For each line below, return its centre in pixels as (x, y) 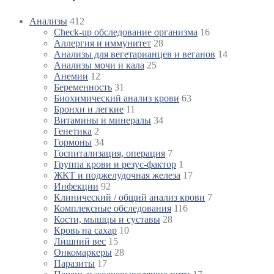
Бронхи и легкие (89, 109)
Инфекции (76, 186)
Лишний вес (80, 241)
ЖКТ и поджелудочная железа (117, 175)
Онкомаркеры (83, 252)
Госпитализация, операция (109, 153)
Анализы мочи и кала (99, 65)
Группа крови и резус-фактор (115, 164)
